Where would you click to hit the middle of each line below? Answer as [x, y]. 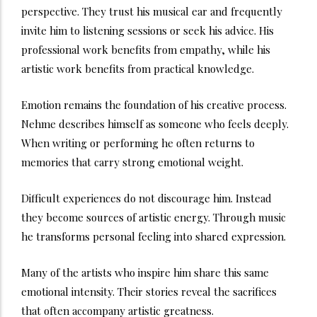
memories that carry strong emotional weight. [132, 162]
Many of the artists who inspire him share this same [145, 272]
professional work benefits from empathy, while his [146, 49]
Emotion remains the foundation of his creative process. [154, 104]
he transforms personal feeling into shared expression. [154, 236]
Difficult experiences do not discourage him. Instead [146, 198]
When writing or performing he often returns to [138, 143]
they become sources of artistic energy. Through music [154, 217]
